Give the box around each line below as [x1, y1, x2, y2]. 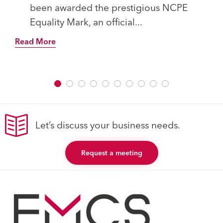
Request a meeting [81, 148, 142, 158]
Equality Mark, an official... [30, 16, 142, 28]
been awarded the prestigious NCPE [30, 1, 188, 14]
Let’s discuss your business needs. [35, 119, 180, 131]
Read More [15, 36, 56, 47]
